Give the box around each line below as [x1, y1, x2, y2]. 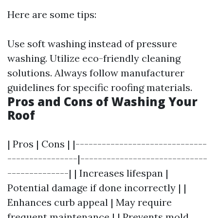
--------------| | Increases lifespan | [7, 167, 168, 180]
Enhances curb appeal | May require [7, 196, 172, 209]
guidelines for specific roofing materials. [7, 81, 192, 94]
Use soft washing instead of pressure [7, 37, 177, 50]
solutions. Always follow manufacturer [7, 67, 184, 79]
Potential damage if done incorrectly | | [7, 182, 186, 194]
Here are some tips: [7, 8, 96, 21]
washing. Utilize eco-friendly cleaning [7, 52, 181, 65]
